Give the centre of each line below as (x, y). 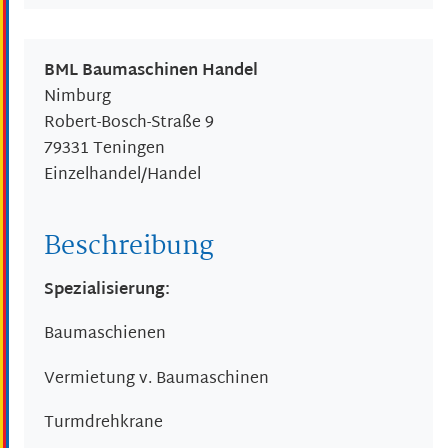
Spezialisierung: (107, 291)
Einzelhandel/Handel (122, 176)
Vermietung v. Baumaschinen (156, 379)
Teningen (129, 150)
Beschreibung (129, 247)
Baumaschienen (105, 335)
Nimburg (77, 98)
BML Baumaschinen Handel (151, 72)
